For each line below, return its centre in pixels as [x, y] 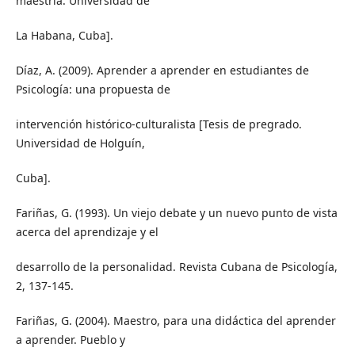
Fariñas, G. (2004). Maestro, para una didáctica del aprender [176, 321]
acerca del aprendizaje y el [87, 232]
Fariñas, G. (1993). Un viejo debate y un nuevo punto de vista [176, 213]
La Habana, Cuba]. [64, 35]
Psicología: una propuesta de [93, 89]
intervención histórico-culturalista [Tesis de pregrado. [158, 124]
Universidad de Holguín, [80, 143]
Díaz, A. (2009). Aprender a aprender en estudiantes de [162, 70]
